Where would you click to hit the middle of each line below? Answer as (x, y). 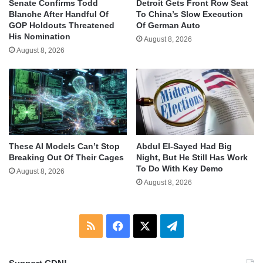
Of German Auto (168, 25)
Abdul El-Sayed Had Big (184, 146)
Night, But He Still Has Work (192, 157)
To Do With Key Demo (180, 168)
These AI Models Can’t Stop (64, 146)
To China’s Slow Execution (190, 14)
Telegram (198, 225)
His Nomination (40, 36)
